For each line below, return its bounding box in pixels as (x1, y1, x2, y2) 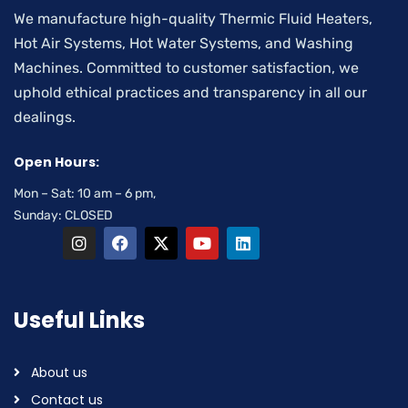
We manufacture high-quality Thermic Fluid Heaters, (14, 10, 372, 27)
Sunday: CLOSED (14, 208, 113, 223)
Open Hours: (14, 153, 99, 171)
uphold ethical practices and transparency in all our (14, 84, 367, 101)
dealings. (14, 108, 76, 126)
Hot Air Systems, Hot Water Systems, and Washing (14, 35, 353, 52)
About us (31, 363, 87, 382)
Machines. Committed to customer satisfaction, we (14, 59, 359, 76)
